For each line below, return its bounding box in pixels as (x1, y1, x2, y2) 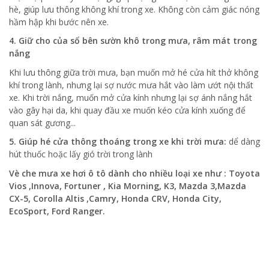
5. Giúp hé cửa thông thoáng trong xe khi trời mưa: (9, 136, 226, 148)
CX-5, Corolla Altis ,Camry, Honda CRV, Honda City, (9, 192, 222, 204)
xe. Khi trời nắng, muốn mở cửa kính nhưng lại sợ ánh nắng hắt (9, 91, 252, 103)
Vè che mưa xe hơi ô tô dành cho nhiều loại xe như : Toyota (9, 167, 260, 179)
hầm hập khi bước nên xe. (9, 16, 109, 28)
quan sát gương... (9, 116, 76, 128)
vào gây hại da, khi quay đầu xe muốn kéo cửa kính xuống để (9, 104, 246, 116)
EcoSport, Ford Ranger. (9, 205, 105, 217)
